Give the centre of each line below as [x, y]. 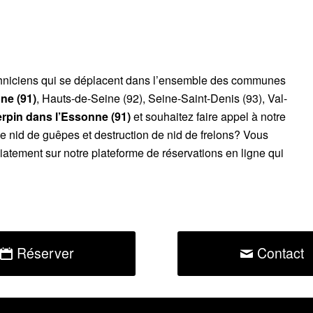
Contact [280, 253]
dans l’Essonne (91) [78, 116]
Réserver [45, 253]
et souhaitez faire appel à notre [208, 116]
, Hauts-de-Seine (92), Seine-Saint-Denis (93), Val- [162, 98]
